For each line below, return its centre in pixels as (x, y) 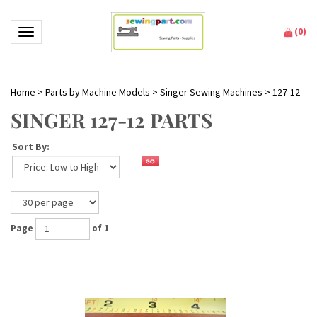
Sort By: (31, 146)
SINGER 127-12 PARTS (111, 120)
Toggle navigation (63, 33)
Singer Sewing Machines (211, 92)
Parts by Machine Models (98, 92)
